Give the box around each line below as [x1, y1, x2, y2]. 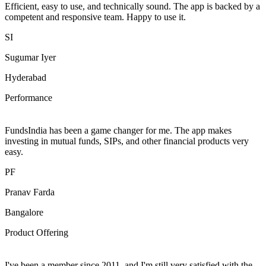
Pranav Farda [5, 186, 55, 197]
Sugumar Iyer [5, 52, 56, 62]
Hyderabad [5, 72, 46, 83]
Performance [5, 92, 52, 103]
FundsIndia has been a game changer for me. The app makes [5, 125, 232, 135]
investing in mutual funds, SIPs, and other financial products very [5, 135, 249, 146]
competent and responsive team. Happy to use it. [5, 11, 186, 22]
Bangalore [5, 207, 43, 217]
